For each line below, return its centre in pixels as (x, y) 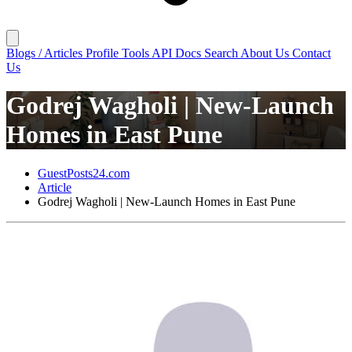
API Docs (178, 53)
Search (222, 53)
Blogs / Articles (46, 53)
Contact (312, 53)
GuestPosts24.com (84, 173)
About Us (266, 53)
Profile (104, 53)
